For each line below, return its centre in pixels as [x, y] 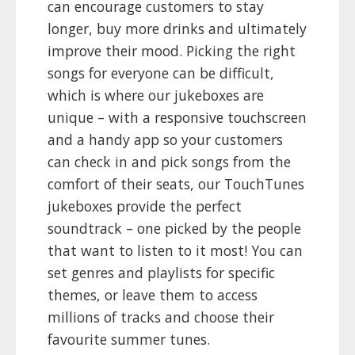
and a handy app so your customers [165, 140]
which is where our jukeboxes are [156, 95]
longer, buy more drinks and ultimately [177, 29]
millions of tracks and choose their [161, 317]
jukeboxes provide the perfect [145, 206]
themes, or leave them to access [153, 295]
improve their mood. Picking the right [172, 51]
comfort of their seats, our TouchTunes [176, 184]
